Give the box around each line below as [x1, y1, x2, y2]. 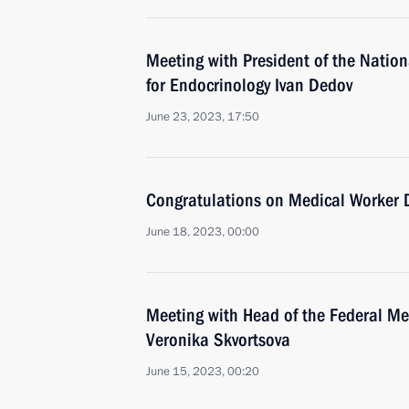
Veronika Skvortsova [146, 329, 290, 351]
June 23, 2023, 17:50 [146, 109, 259, 125]
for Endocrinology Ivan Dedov [146, 74, 352, 96]
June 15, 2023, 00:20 [146, 363, 259, 380]
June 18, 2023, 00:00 [146, 224, 259, 240]
